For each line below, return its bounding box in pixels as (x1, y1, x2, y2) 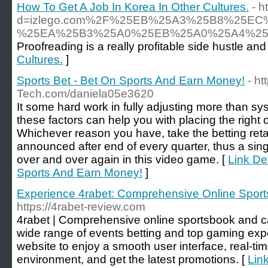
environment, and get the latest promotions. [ (17, 253, 248, 266)
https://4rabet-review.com (17, 200, 145, 213)
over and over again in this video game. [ (17, 153, 228, 166)
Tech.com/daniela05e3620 (17, 87, 154, 100)
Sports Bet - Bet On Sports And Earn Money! (17, 74, 245, 87)
